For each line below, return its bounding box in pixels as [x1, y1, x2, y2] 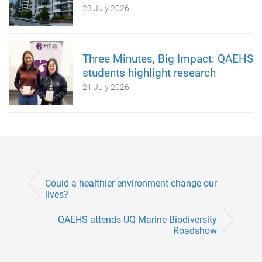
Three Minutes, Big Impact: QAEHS [82, 52, 253, 66]
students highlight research [82, 66, 216, 80]
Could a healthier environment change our [45, 177, 217, 189]
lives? [45, 188, 68, 200]
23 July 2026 [82, 4, 129, 13]
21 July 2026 [82, 82, 129, 92]
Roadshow [173, 225, 217, 236]
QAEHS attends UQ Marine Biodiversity [58, 213, 217, 225]
